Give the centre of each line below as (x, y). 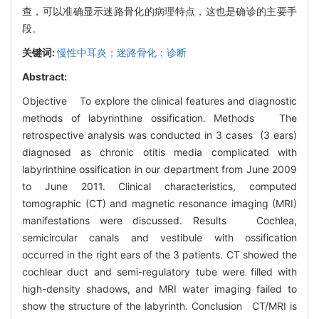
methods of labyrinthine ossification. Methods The (159, 117)
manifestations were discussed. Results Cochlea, (159, 220)
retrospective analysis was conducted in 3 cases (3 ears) (159, 135)
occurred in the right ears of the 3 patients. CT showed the (159, 254)
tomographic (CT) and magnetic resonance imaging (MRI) (159, 203)
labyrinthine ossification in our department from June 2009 (159, 169)
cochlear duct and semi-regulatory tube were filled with (159, 271)
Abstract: (45, 76)
